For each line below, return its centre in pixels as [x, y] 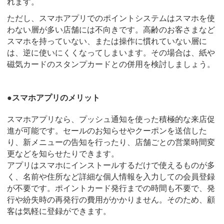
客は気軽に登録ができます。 [59, 211]
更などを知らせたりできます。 [63, 154]
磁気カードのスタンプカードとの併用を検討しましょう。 [111, 64]
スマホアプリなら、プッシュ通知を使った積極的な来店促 [111, 119]
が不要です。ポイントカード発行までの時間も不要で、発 [111, 188]
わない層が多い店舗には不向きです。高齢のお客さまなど [111, 30]
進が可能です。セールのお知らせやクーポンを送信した [107, 131]
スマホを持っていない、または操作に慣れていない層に [107, 41]
